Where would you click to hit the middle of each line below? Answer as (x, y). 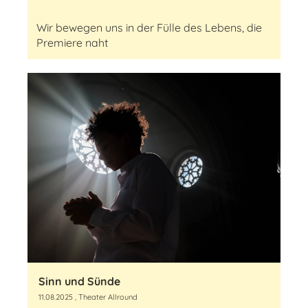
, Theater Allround (105, 297)
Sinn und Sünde (79, 281)
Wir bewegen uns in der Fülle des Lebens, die (149, 27)
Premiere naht (72, 43)
